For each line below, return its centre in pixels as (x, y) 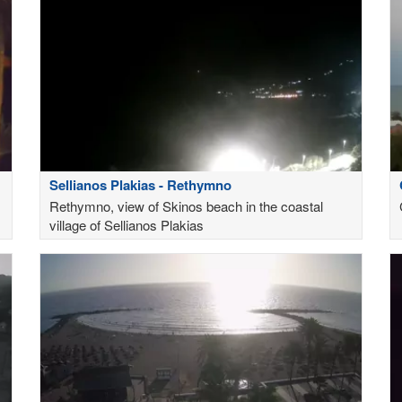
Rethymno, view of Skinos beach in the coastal (186, 205)
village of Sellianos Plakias (127, 224)
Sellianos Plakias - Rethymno (140, 184)
